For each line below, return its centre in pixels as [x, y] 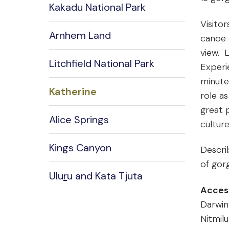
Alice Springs [79, 120]
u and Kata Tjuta [105, 176]
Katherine [73, 92]
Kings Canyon [80, 148]
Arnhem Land [80, 36]
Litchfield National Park [102, 64]
